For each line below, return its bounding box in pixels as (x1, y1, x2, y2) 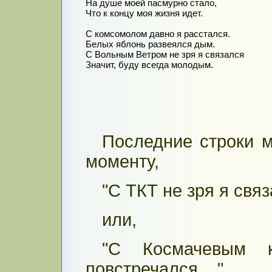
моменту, (86, 152, 159, 172)
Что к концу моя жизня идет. (86, 8, 203, 19)
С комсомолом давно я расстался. (86, 29, 230, 39)
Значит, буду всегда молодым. (86, 59, 213, 70)
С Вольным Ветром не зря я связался (86, 49, 244, 60)
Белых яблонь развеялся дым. (86, 39, 215, 50)
